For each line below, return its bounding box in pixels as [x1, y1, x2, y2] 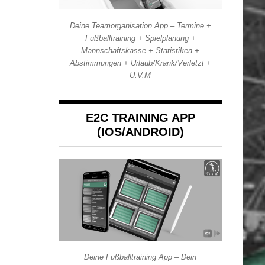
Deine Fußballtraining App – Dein [84, 253, 197, 262]
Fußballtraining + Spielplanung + [85, 33, 196, 43]
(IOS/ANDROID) [96, 125, 184, 139]
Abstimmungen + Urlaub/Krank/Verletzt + [69, 58, 211, 67]
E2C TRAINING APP [85, 111, 195, 125]
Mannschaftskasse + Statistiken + [81, 46, 200, 55]
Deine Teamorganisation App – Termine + [69, 21, 211, 30]
